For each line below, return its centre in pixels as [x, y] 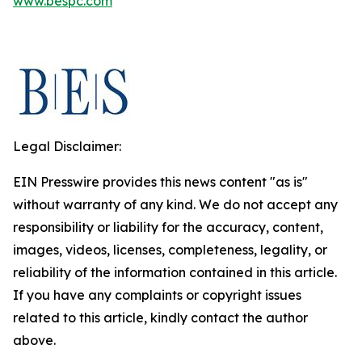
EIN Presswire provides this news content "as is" [160, 182]
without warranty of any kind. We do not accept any [175, 204]
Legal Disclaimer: [67, 146]
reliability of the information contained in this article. [175, 272]
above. [34, 340]
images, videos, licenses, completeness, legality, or [170, 250]
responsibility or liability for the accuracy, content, [168, 227]
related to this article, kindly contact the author [160, 318]
